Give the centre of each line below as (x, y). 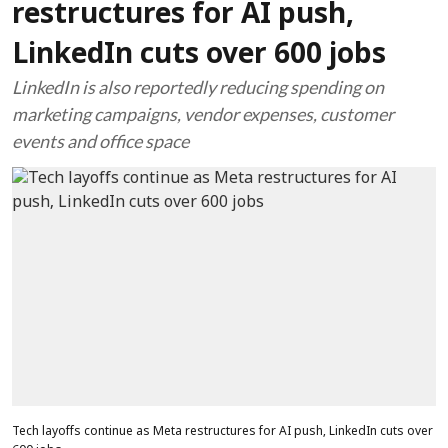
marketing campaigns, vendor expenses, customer (203, 114)
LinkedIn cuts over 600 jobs (199, 56)
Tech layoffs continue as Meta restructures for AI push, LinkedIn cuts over (222, 431)
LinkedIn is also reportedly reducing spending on (198, 87)
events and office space (100, 141)
